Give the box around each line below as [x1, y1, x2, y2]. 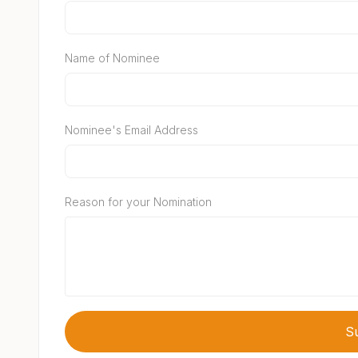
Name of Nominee [65, 51, 160, 65]
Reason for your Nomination [65, 195, 212, 209]
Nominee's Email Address [65, 123, 198, 137]
